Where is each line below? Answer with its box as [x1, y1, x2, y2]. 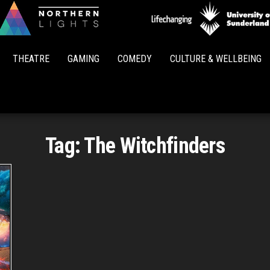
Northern [135, 27, 181, 42]
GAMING [67, 53, 99, 64]
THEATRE [13, 53, 49, 64]
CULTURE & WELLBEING [170, 53, 262, 64]
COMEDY [118, 53, 152, 64]
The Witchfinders [84, 133, 225, 159]
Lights [142, 44, 174, 59]
